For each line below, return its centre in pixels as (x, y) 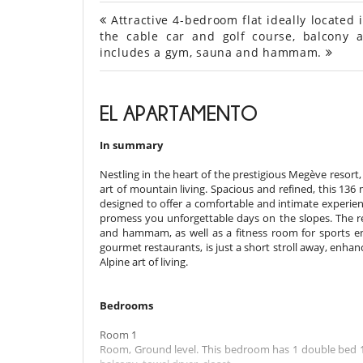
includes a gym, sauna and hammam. (213, 53)
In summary (131, 145)
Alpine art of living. (144, 262)
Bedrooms (126, 306)
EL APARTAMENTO (179, 113)
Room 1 (118, 335)
